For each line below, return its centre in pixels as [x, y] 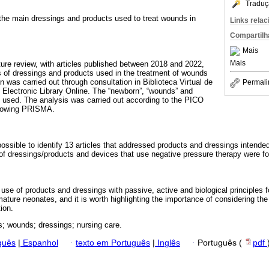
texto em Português [113, 243]
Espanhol [39, 243]
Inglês [168, 243]
